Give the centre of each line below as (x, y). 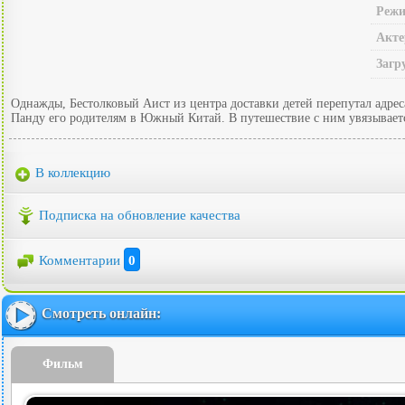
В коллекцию (71, 173)
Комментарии (81, 261)
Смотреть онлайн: (101, 313)
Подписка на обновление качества (140, 215)
